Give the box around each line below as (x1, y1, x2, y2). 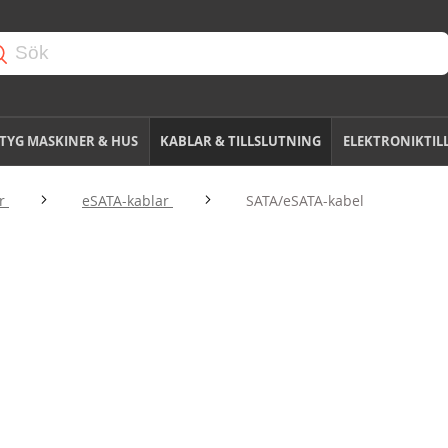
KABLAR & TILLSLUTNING (159, 132, 321, 150)
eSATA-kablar (82, 191, 173, 210)
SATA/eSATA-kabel (246, 191, 364, 210)
